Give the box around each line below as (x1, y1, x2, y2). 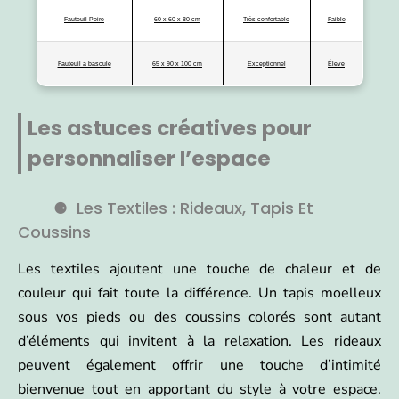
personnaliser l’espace (28, 143, 271, 173)
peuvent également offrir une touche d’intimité (18, 354, 381, 375)
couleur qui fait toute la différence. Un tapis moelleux (18, 282, 381, 303)
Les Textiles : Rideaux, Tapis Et (77, 196, 313, 219)
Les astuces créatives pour (28, 113, 312, 142)
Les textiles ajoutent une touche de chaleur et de (18, 258, 381, 279)
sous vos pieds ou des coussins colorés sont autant (18, 306, 381, 327)
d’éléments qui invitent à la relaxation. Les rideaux (18, 330, 381, 351)
